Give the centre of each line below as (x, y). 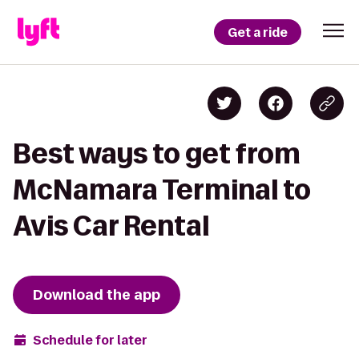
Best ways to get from (157, 153)
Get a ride (258, 32)
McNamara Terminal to (162, 190)
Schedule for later (90, 340)
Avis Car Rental (111, 226)
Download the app (97, 295)
